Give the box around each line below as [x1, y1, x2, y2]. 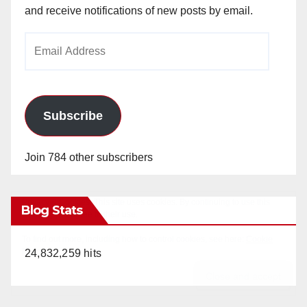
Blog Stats [21, 203, 82, 219]
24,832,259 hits [25, 247, 101, 260]
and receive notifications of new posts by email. [25, 5, 253, 17]
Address [24, 56, 64, 69]
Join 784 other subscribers [25, 151, 153, 164]
